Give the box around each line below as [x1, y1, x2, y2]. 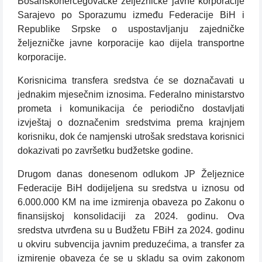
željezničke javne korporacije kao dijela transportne [18, 38, 244, 49]
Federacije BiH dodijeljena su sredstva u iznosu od [18, 183, 244, 194]
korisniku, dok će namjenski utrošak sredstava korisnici [18, 132, 244, 142]
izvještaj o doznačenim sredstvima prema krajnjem [18, 118, 244, 128]
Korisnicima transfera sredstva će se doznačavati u [18, 75, 244, 86]
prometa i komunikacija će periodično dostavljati [18, 104, 244, 114]
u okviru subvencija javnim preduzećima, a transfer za [18, 239, 244, 250]
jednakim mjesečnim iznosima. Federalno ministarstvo [18, 89, 244, 100]
